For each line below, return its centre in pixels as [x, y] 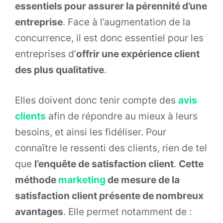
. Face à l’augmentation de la [127, 22]
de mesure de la [143, 180]
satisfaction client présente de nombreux [109, 196]
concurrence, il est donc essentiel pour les [109, 38]
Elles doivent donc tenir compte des [97, 100]
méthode [37, 180]
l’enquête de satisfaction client [104, 164]
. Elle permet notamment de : [127, 212]
